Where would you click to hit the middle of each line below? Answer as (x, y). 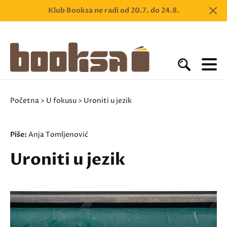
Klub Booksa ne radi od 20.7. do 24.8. (113, 10)
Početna (25, 101)
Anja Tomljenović (58, 135)
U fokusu (61, 101)
